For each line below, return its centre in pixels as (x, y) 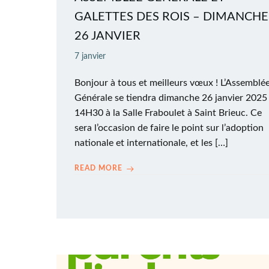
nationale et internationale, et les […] (151, 143)
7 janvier (90, 56)
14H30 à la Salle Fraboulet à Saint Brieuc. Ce (168, 113)
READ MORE (98, 168)
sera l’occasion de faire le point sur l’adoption (169, 128)
